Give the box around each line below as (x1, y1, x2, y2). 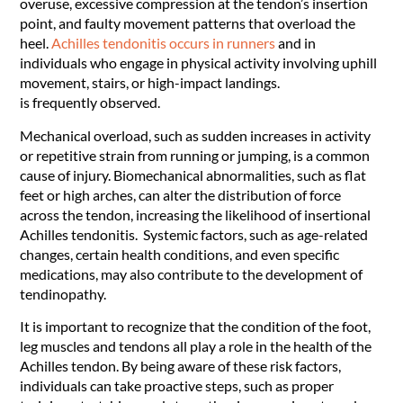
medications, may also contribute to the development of (20, 264, 363, 282)
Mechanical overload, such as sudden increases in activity (20, 126, 372, 144)
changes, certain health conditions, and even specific (20, 245, 340, 263)
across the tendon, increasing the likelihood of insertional (20, 205, 372, 223)
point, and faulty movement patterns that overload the (20, 14, 356, 32)
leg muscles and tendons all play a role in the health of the (20, 336, 372, 354)
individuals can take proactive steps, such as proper (20, 376, 335, 394)
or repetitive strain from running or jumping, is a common (20, 146, 371, 164)
